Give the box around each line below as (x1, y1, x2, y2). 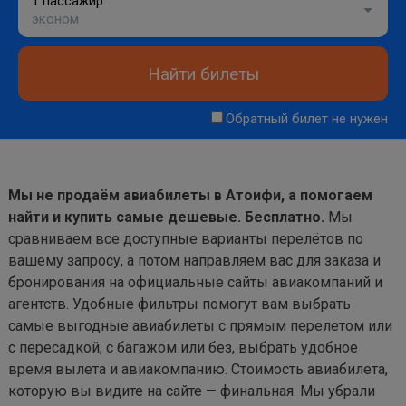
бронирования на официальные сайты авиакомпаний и (8, 274, 382, 291)
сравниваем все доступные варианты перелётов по (8, 230, 363, 247)
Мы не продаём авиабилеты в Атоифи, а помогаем (8, 187, 372, 204)
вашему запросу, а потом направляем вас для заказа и (8, 252, 381, 269)
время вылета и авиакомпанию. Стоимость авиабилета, (8, 361, 388, 378)
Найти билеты (147, 63, 259, 84)
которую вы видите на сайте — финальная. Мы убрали (8, 382, 375, 400)
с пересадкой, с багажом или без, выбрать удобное (8, 339, 358, 356)
